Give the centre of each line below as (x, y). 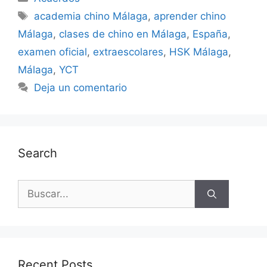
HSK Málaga (199, 52)
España (210, 34)
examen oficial (52, 52)
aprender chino (190, 16)
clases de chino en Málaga (123, 34)
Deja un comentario (81, 88)
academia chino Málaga (91, 16)
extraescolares (128, 52)
